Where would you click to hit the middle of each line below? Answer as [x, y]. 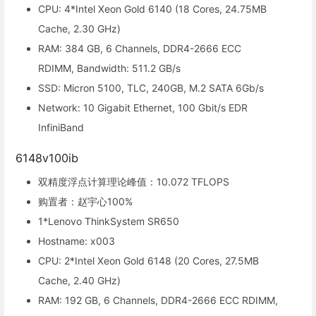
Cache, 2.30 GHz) [79, 29]
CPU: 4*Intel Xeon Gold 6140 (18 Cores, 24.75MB [152, 9]
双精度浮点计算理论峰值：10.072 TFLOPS [134, 182]
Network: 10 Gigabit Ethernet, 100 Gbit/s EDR [143, 108]
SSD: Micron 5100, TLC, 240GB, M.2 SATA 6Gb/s [151, 88]
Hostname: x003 [77, 241]
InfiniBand [61, 128]
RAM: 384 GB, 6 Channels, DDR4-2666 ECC [140, 49]
